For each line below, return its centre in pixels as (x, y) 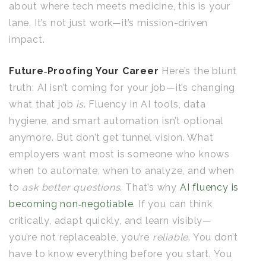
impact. (27, 39)
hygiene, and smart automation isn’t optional (116, 121)
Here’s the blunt (199, 71)
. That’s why (150, 187)
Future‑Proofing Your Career (85, 71)
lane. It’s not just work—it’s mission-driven (109, 23)
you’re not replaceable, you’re (81, 237)
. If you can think (173, 204)
